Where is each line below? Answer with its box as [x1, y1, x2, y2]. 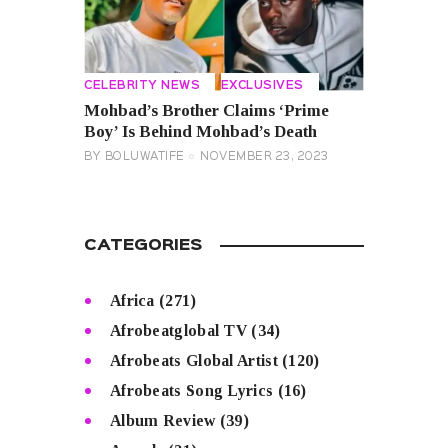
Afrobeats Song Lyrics [109, 382, 274, 400]
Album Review [109, 412, 216, 430]
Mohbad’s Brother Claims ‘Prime [84, 100, 329, 120]
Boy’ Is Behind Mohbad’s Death [84, 121, 317, 141]
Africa [109, 292, 155, 310]
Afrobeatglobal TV [109, 322, 248, 340]
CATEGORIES [84, 239, 202, 254]
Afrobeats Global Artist [109, 352, 278, 370]
